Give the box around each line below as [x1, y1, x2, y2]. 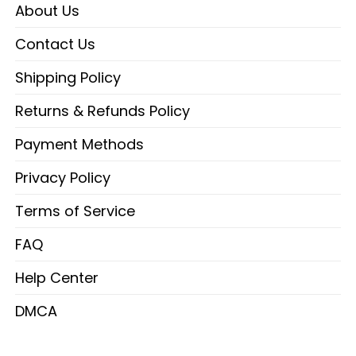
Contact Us [15, 34, 95, 55]
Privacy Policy [15, 168, 110, 188]
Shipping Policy [15, 68, 121, 88]
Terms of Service [15, 201, 135, 222]
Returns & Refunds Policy [15, 101, 190, 122]
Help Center [15, 268, 99, 288]
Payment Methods [15, 134, 144, 155]
